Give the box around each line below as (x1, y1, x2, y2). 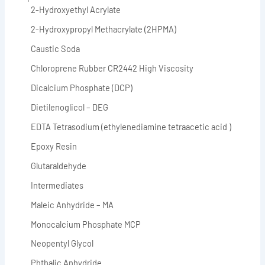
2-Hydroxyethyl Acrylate (31, 4, 121, 15)
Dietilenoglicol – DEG (31, 101, 109, 112)
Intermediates (31, 179, 84, 190)
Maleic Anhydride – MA (31, 199, 114, 210)
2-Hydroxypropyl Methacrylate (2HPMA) (31, 24, 177, 35)
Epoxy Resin (31, 140, 77, 151)
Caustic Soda (31, 43, 80, 54)
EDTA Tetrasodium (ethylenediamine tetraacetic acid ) (31, 121, 232, 132)
